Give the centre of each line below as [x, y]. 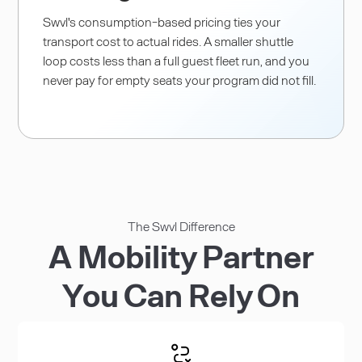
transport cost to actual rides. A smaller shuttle [168, 40]
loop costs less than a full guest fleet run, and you [177, 60]
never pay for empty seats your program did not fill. [180, 79]
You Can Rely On [181, 294]
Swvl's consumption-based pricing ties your [162, 21]
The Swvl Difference [181, 225]
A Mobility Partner [181, 255]
